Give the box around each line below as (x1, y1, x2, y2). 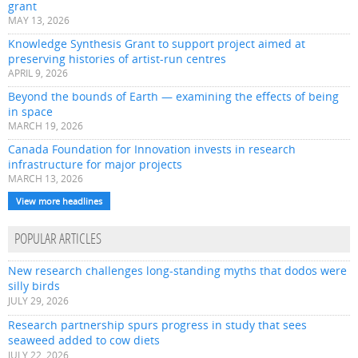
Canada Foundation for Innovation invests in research (8, 141, 296, 157)
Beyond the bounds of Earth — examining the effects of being (8, 89, 339, 105)
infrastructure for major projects (8, 157, 182, 173)
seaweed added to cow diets (8, 332, 160, 348)
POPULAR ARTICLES (14, 233, 101, 249)
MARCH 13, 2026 (8, 173, 83, 185)
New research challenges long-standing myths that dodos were (8, 263, 347, 279)
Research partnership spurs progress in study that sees (8, 317, 307, 333)
